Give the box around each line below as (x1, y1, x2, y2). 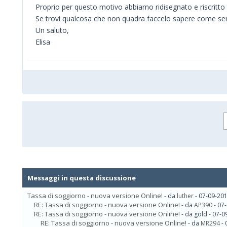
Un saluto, (35, 25, 69, 35)
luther (177, 192, 194, 200)
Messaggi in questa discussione (27, 173, 136, 182)
